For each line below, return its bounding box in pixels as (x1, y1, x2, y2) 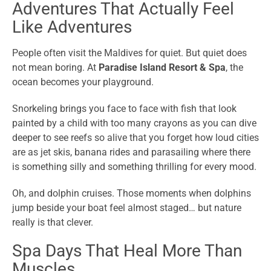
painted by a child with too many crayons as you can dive (12, 117, 256, 129)
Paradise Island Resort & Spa (99, 62, 226, 74)
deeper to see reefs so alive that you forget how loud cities (12, 132, 259, 144)
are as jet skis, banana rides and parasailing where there (12, 146, 250, 158)
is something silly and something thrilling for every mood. (12, 161, 256, 173)
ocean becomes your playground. (12, 76, 154, 88)
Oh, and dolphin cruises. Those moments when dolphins (12, 188, 251, 200)
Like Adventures (12, 17, 132, 38)
